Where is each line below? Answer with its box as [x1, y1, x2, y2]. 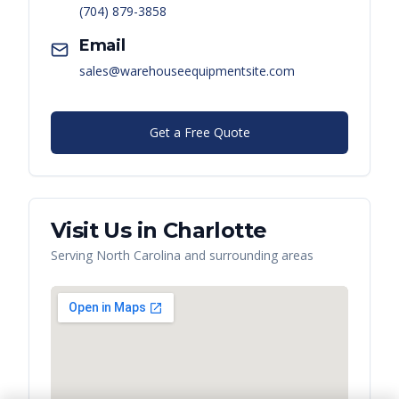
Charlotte [162, 217, 267, 244]
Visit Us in [51, 217, 163, 244]
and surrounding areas [181, 247, 313, 265]
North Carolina [96, 247, 181, 265]
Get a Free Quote [149, 124, 250, 142]
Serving [51, 247, 96, 265]
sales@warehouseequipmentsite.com [79, 62, 295, 80]
